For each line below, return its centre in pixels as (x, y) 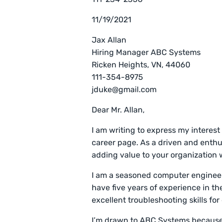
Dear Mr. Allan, (118, 110)
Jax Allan (109, 40)
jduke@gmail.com (124, 90)
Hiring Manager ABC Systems (146, 53)
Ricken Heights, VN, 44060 (141, 65)
